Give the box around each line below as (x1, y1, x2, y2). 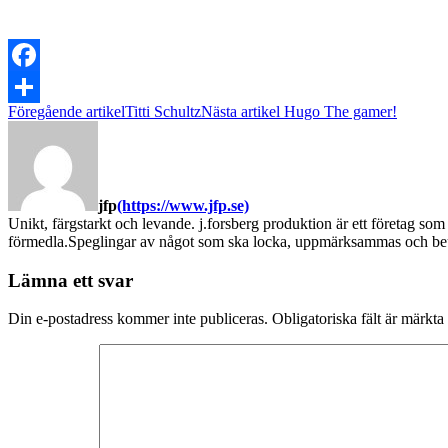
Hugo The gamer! (284, 102, 397, 120)
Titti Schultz (125, 102, 201, 120)
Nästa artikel (201, 102, 284, 120)
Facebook (8, 77, 70, 95)
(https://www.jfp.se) (117, 196, 249, 214)
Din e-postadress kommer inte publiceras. (8, 310, 268, 328)
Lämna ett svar (8, 269, 133, 291)
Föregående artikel (8, 102, 125, 120)
